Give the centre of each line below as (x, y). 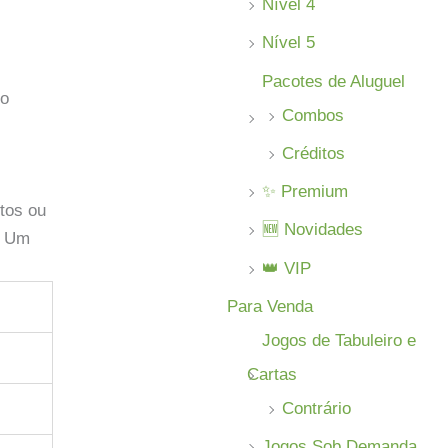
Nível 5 (289, 43)
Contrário (317, 408)
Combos (313, 115)
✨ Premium (305, 192)
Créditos (314, 153)
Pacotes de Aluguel (334, 81)
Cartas (272, 374)
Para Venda (270, 306)
